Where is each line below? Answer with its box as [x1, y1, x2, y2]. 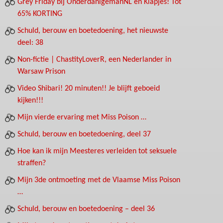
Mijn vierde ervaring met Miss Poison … [17, 113, 146, 121]
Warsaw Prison [17, 68, 65, 76]
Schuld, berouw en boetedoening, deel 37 [17, 130, 151, 138]
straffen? [17, 159, 46, 167]
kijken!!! [17, 97, 43, 105]
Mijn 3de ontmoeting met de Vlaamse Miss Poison [17, 176, 180, 184]
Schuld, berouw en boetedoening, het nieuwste [17, 27, 168, 35]
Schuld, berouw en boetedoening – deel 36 [17, 205, 155, 213]
